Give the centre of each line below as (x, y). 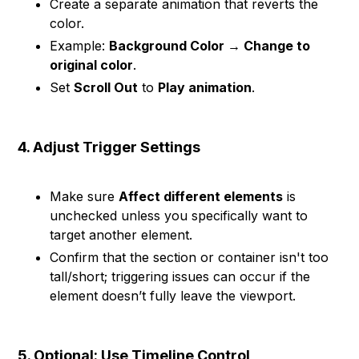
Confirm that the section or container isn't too (190, 257)
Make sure (85, 196)
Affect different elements (201, 196)
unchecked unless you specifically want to (179, 216)
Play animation (205, 87)
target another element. (121, 235)
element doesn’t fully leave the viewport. (173, 296)
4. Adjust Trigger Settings (109, 147)
